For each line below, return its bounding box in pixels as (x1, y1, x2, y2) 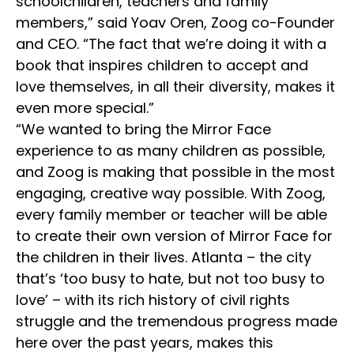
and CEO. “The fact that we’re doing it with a (16, 33, 326, 54)
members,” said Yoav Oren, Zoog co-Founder (16, 12, 335, 32)
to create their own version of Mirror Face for (16, 225, 333, 246)
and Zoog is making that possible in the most (16, 161, 335, 182)
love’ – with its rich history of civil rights (16, 289, 290, 310)
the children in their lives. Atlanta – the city (16, 247, 311, 267)
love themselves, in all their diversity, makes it (16, 76, 335, 96)
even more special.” (16, 97, 154, 118)
